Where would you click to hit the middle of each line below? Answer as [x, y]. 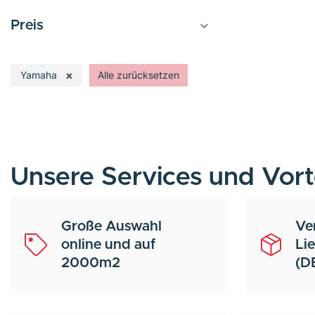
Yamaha [39, 75]
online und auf [109, 244]
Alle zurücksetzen [139, 75]
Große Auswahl [112, 226]
